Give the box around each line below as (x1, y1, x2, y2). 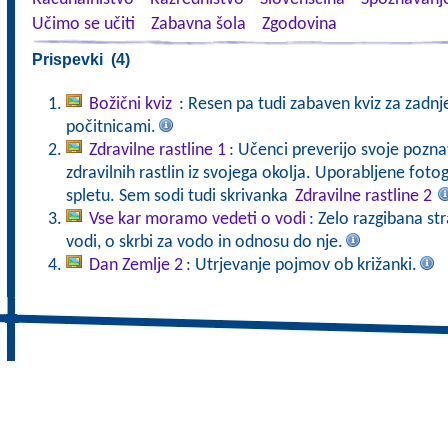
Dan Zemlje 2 (88, 256, 183, 275)
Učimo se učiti (31, 15, 135, 34)
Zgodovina (261, 15, 337, 34)
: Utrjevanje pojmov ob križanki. (185, 256, 417, 275)
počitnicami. (65, 118, 156, 137)
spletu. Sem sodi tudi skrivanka (65, 187, 292, 206)
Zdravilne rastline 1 (88, 141, 226, 160)
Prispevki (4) (31, 51, 130, 68)
